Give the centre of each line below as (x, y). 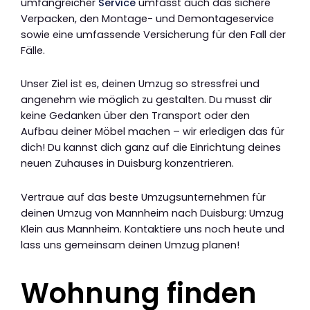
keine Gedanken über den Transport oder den (135, 116)
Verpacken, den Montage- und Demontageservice (147, 18)
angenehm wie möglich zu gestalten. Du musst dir (146, 100)
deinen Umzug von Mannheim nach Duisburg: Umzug (152, 213)
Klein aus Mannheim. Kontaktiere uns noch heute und (153, 229)
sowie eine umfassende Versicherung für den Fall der (153, 34)
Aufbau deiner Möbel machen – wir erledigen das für (153, 132)
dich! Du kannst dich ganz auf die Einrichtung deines (151, 148)
